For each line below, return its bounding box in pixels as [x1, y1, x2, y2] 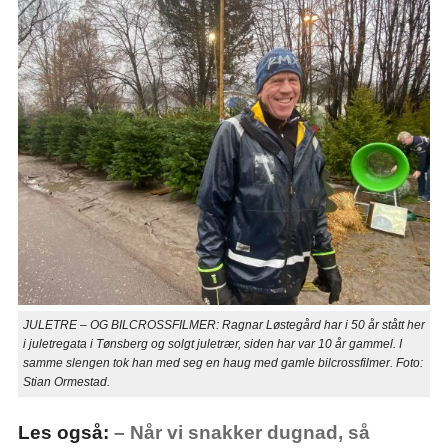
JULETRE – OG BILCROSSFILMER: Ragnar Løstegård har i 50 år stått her [22, 318, 425, 333]
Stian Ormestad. [22, 375, 110, 390]
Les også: [17, 422, 114, 444]
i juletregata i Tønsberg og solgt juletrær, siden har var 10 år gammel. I [22, 337, 402, 352]
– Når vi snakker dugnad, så [113, 422, 370, 444]
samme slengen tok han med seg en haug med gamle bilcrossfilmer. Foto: [22, 356, 423, 371]
